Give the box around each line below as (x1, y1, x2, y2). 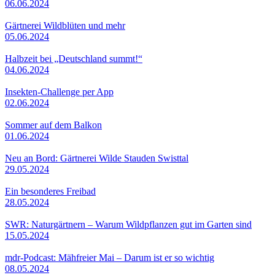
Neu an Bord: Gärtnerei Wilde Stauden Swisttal (5, 152, 188, 163)
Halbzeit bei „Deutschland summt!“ (5, 53, 142, 64)
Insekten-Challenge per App (5, 86, 114, 97)
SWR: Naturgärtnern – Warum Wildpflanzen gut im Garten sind (5, 219, 252, 230)
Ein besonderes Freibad (5, 185, 96, 196)
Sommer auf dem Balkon (5, 119, 102, 130)
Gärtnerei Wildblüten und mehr (5, 20, 125, 31)
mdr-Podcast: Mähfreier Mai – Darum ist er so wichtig (5, 252, 214, 263)
